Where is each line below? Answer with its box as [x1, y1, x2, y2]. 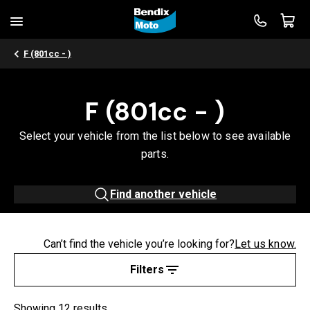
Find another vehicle [110, 188, 217, 201]
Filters [129, 263, 164, 276]
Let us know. [235, 237, 296, 250]
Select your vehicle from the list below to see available [19, 129, 291, 143]
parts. [141, 147, 169, 161]
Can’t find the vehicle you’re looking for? [44, 237, 235, 250]
